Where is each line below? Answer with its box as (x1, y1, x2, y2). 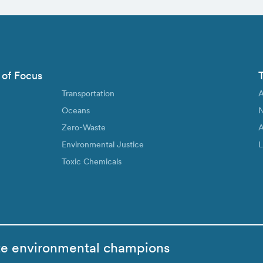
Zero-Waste (62, 122, 106, 132)
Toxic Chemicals (62, 156, 122, 166)
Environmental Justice (62, 139, 144, 149)
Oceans (62, 105, 90, 115)
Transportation (62, 88, 115, 98)
